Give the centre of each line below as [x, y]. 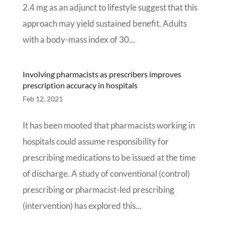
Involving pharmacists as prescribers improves [102, 74]
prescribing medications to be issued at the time [109, 157]
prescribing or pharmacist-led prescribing [98, 190]
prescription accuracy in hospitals [80, 85]
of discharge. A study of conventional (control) [106, 174]
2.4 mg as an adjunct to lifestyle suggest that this [110, 7]
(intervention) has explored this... [82, 206]
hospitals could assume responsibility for [95, 141]
